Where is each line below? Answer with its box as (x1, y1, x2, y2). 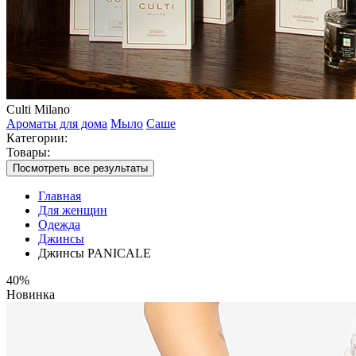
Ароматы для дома (6, 117, 107, 130)
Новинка (6, 288, 55, 301)
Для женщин (38, 203, 107, 217)
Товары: (6, 145, 50, 159)
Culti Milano (6, 103, 70, 116)
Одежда (38, 218, 80, 231)
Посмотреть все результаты (13, 162, 148, 174)
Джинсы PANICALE (38, 246, 151, 260)
